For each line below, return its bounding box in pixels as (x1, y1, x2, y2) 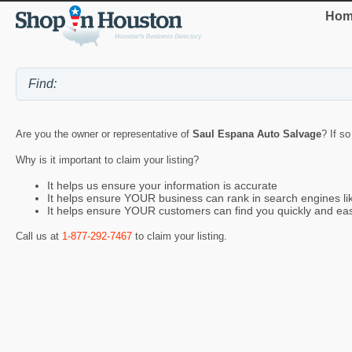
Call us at (16, 229, 62, 242)
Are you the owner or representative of (16, 128, 192, 141)
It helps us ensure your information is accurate (47, 179, 277, 192)
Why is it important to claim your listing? (16, 154, 199, 167)
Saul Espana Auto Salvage (192, 128, 321, 141)
